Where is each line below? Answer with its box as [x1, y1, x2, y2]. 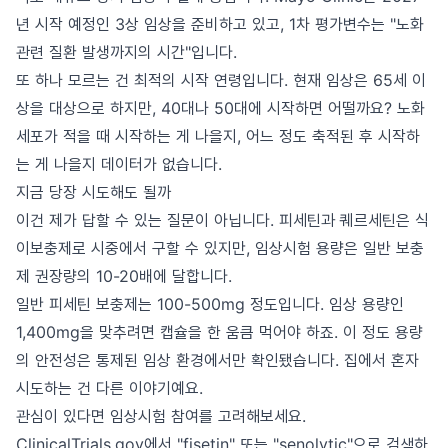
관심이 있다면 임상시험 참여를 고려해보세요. [16, 406, 306, 426]
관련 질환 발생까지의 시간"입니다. [16, 42, 237, 62]
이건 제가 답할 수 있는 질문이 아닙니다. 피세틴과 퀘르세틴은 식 [16, 210, 429, 230]
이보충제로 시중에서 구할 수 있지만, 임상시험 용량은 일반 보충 [16, 238, 424, 258]
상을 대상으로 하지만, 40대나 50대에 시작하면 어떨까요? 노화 [16, 98, 425, 118]
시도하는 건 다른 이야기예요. [16, 378, 203, 398]
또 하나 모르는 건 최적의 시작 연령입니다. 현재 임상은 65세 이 [16, 70, 426, 90]
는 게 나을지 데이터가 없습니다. [16, 154, 222, 174]
